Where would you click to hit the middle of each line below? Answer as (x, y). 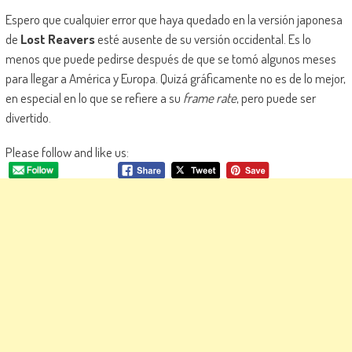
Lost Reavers (57, 39)
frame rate (209, 98)
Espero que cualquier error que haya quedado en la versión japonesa (174, 20)
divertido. (28, 118)
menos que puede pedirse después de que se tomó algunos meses (170, 59)
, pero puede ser (276, 98)
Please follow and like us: (67, 152)
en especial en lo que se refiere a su (94, 98)
